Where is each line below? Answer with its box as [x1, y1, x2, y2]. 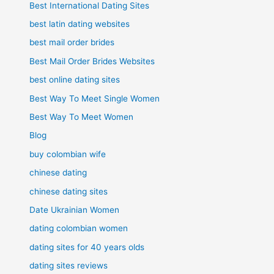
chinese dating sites [29, 186, 108, 196]
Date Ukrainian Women [29, 205, 120, 215]
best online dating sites [29, 75, 120, 85]
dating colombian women [29, 223, 128, 234]
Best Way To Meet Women [29, 111, 134, 122]
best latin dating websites [29, 18, 130, 29]
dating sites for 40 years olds [29, 242, 145, 252]
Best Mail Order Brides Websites [29, 56, 155, 66]
